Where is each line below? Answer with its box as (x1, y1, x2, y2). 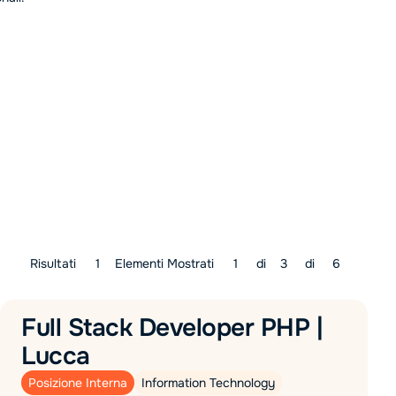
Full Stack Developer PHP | (21, 312, 323, 344)
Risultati (30, 255, 80, 271)
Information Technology (141, 375, 275, 391)
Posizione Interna (28, 375, 127, 391)
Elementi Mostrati (115, 255, 217, 271)
